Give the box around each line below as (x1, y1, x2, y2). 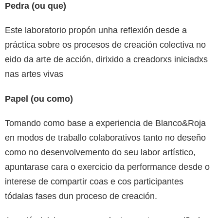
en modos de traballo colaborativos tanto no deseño (5, 133, 206, 143)
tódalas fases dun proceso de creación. (5, 191, 157, 201)
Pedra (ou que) (5, 1, 66, 11)
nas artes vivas (5, 69, 63, 79)
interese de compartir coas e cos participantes (5, 177, 183, 187)
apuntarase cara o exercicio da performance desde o (5, 162, 210, 172)
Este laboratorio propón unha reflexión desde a (5, 25, 187, 36)
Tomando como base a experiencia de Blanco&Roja (5, 118, 206, 128)
